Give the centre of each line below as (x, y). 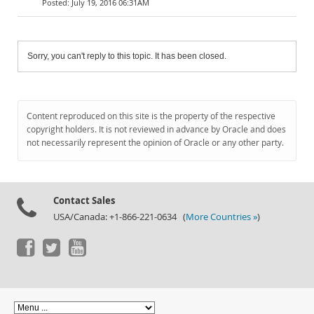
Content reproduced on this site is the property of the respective (151, 116)
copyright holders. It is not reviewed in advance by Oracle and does (156, 129)
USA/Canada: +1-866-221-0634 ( (120, 217)
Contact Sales (84, 200)
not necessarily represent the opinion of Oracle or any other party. (155, 143)
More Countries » (221, 217)
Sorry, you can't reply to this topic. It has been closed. (127, 56)
